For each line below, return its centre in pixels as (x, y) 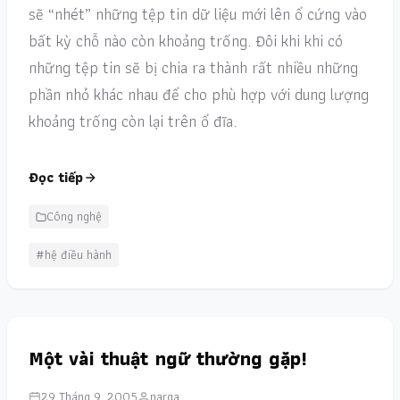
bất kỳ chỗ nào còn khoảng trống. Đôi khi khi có (186, 41)
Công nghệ (74, 216)
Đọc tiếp (56, 177)
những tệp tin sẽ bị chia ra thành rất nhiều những (193, 67)
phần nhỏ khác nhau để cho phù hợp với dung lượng (199, 94)
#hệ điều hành (74, 254)
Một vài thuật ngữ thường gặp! (168, 358)
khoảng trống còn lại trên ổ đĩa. (133, 121)
